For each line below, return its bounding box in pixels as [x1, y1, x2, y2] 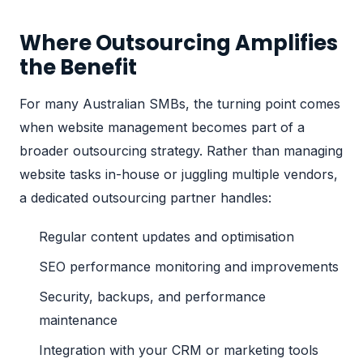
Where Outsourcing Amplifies [19, 28, 338, 58]
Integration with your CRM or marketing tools [39, 341, 318, 358]
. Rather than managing [199, 142, 343, 159]
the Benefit [19, 52, 137, 82]
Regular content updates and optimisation [39, 228, 294, 245]
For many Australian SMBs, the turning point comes [19, 95, 340, 112]
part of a [251, 118, 305, 135]
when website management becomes [19, 118, 251, 135]
